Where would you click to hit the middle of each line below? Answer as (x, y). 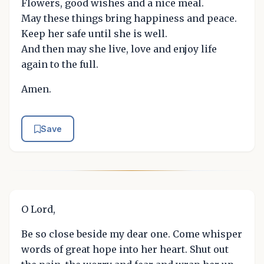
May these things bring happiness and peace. (129, 18)
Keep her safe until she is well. (94, 33)
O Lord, (38, 209)
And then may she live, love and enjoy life (119, 49)
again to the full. (60, 64)
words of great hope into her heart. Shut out (125, 250)
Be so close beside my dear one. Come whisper (132, 234)
